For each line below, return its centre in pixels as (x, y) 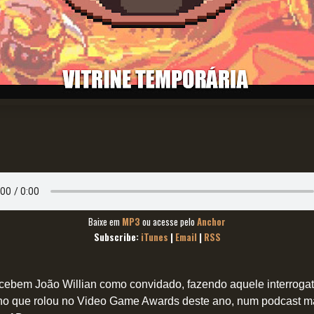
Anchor (211, 222)
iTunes (154, 237)
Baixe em (105, 222)
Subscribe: (117, 237)
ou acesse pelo (169, 222)
